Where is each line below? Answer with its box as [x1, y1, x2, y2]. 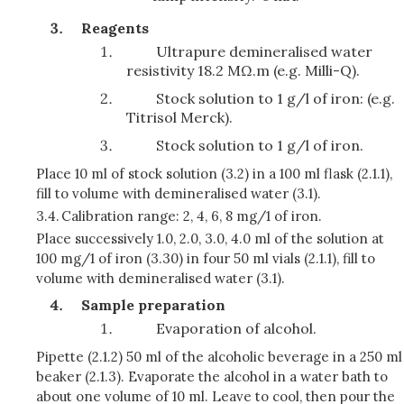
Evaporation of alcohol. [156, 319, 317, 337]
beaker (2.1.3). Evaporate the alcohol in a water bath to [36, 368, 388, 385]
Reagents [81, 19, 149, 37]
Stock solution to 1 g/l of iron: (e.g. [156, 89, 396, 107]
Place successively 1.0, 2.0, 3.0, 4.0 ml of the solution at [36, 230, 384, 247]
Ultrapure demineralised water [156, 42, 373, 60]
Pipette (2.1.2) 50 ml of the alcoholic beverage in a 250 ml [36, 348, 402, 365]
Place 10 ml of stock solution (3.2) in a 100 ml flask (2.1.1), [36, 165, 392, 182]
